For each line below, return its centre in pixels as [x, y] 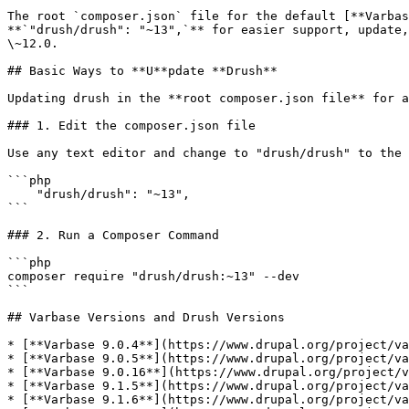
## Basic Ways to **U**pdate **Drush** [142, 71]
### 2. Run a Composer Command [113, 235]
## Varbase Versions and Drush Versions [146, 317]
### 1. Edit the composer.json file [131, 126]
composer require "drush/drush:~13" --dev [153, 276]
